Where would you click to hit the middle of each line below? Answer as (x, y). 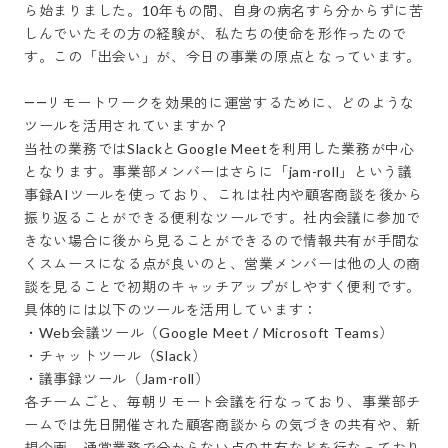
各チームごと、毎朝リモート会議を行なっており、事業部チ (222, 401)
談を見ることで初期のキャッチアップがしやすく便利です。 (222, 286)
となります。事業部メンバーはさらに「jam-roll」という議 (218, 171)
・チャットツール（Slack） (115, 355)
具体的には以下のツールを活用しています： (171, 309)
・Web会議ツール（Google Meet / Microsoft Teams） (209, 332)
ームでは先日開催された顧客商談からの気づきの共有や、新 (222, 424)
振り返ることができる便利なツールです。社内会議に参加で (222, 217)
